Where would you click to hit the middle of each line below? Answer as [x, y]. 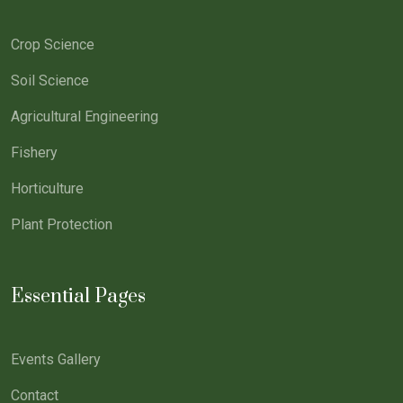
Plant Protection [62, 225]
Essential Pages [78, 297]
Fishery [34, 153]
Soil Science [50, 81]
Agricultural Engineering [85, 117]
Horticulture [47, 189]
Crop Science [53, 45]
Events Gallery [56, 360]
